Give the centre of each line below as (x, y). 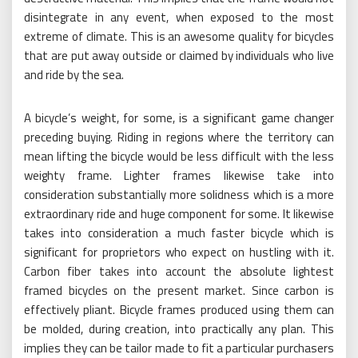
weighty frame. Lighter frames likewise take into (179, 176)
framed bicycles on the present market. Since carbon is (179, 291)
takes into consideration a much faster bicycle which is (179, 233)
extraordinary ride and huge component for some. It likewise (179, 214)
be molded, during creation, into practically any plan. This (179, 329)
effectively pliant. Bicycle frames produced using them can (179, 310)
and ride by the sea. (74, 75)
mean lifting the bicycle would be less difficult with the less (179, 157)
